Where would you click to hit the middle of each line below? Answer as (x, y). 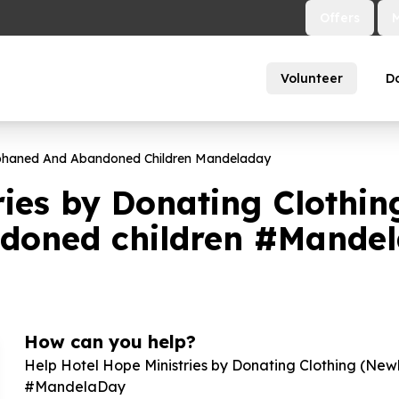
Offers (340, 18)
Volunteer (312, 78)
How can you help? (110, 342)
